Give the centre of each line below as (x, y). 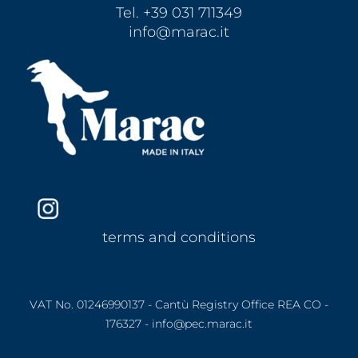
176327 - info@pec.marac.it (179, 323)
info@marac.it (179, 32)
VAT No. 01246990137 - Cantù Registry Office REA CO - (179, 304)
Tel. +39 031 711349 (179, 12)
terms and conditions (179, 237)
